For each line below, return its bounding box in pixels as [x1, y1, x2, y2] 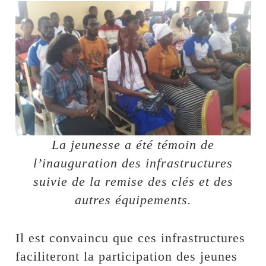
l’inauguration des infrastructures [33, 155, 233, 170]
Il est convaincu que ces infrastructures [15, 230, 246, 245]
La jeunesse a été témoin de [52, 137, 214, 152]
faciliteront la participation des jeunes [15, 248, 238, 264]
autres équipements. [74, 192, 192, 207]
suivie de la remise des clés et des [33, 173, 233, 189]
